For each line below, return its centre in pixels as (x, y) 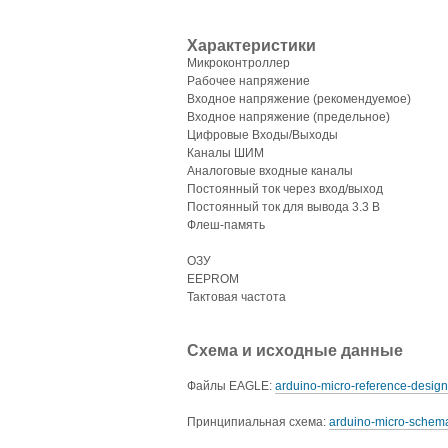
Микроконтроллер (238, 62)
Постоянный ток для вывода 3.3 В (283, 206)
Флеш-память (226, 224)
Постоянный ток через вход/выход (285, 188)
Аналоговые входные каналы (270, 170)
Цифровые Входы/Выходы (262, 134)
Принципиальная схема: (258, 421)
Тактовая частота (236, 296)
